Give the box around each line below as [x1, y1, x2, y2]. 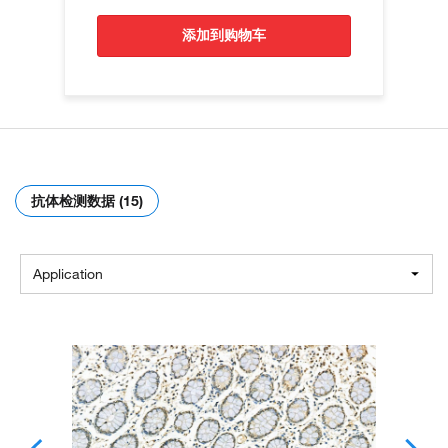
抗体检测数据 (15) [31, 192, 143, 211]
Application [33, 265, 103, 284]
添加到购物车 [196, 26, 266, 45]
